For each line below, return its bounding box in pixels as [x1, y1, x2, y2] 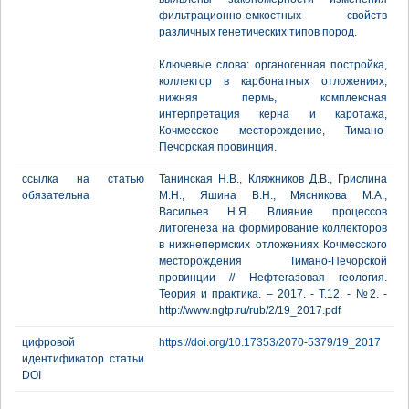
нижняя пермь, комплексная [159, 91, 387, 104]
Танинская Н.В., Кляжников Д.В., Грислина [159, 173, 387, 185]
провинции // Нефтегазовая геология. [159, 271, 387, 284]
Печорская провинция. [159, 141, 277, 153]
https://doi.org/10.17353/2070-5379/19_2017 [159, 336, 381, 349]
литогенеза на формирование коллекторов [159, 222, 387, 235]
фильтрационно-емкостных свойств [159, 9, 387, 22]
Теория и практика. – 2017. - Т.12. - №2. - [159, 288, 387, 300]
